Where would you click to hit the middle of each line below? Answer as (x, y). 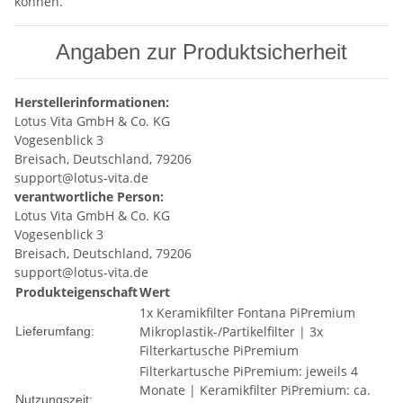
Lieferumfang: (55, 331)
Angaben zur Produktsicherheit (201, 51)
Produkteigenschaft (76, 291)
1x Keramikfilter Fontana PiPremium (247, 312)
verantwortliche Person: (89, 196)
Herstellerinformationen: (92, 102)
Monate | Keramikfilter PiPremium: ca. (255, 390)
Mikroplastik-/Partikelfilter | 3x (231, 331)
